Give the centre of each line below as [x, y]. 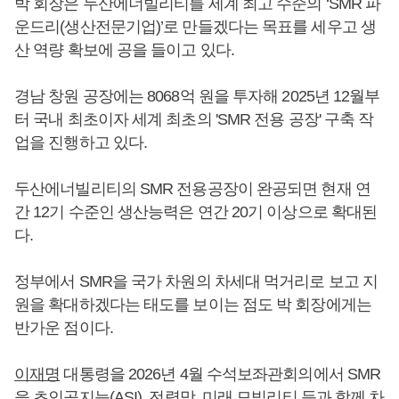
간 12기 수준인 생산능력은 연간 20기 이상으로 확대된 [196, 212]
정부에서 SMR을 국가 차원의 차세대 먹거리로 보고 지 [196, 281]
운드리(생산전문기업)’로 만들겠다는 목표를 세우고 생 [195, 27]
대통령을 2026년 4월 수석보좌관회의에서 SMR [220, 374]
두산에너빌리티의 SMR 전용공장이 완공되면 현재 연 [192, 189]
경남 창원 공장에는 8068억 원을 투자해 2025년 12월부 [197, 96]
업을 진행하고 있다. [81, 142]
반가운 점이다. [64, 328]
